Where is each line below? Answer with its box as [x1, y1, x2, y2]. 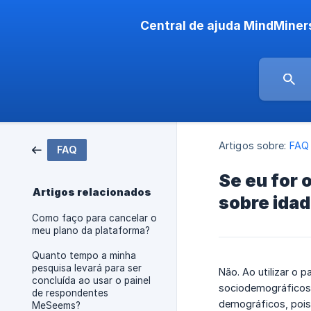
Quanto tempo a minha [32, 250, 136, 261]
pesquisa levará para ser [32, 262, 142, 274]
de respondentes [32, 287, 108, 299]
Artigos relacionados [33, 186, 151, 199]
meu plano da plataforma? [32, 225, 150, 236]
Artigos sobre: [219, 140, 287, 152]
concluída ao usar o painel [32, 275, 151, 286]
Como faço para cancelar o [32, 212, 157, 224]
